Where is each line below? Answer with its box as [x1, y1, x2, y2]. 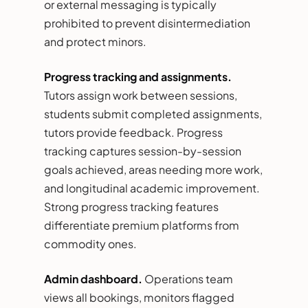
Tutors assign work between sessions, [44, 87, 237, 102]
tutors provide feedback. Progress [44, 124, 223, 140]
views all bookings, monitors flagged [44, 289, 234, 305]
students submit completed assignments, [44, 106, 262, 121]
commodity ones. [44, 236, 137, 251]
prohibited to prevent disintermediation [44, 15, 250, 30]
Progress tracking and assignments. [44, 69, 232, 84]
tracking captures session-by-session [44, 143, 241, 158]
